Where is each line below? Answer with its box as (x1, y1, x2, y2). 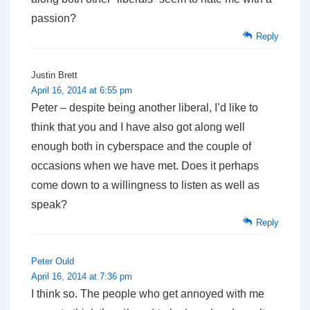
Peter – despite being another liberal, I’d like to (31, 101, 258, 113)
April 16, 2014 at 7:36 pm (31, 271, 132, 282)
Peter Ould (31, 255, 74, 266)
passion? (31, 12, 76, 24)
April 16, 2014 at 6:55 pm (31, 84, 132, 95)
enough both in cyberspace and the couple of (31, 140, 251, 152)
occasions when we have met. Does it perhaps (31, 159, 259, 172)
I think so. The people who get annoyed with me (31, 287, 264, 300)
